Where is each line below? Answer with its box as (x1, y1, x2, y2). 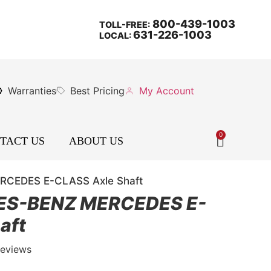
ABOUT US (69, 135, 123, 147)
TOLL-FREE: (99, 19, 150, 30)
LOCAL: (99, 30, 133, 41)
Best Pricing (70, 85, 125, 97)
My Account (139, 85, 194, 97)
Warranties (7, 85, 56, 97)
